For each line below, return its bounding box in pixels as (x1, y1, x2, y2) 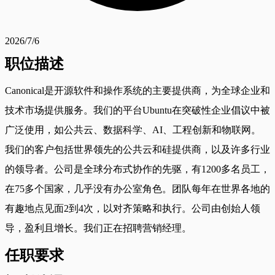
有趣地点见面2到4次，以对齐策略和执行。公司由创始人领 (5, 203, 260, 214)
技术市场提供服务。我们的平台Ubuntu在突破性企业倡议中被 (5, 104, 270, 115)
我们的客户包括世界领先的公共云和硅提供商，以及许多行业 (5, 144, 270, 155)
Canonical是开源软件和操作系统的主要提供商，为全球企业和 (5, 85, 270, 96)
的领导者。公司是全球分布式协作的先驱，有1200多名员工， (5, 163, 270, 174)
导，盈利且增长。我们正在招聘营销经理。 (5, 222, 192, 233)
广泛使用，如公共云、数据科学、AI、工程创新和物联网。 (5, 124, 261, 135)
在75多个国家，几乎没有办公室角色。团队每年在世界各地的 (5, 183, 270, 194)
